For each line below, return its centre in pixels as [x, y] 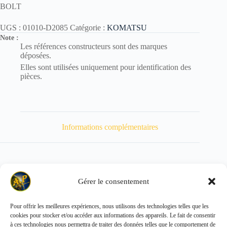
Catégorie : [88, 28]
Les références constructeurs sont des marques [94, 47]
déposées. [36, 56]
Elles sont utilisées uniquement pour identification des [106, 67]
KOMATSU [127, 28]
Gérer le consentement [113, 181]
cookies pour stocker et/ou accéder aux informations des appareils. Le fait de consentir [113, 215]
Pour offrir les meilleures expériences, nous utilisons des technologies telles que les [109, 206]
